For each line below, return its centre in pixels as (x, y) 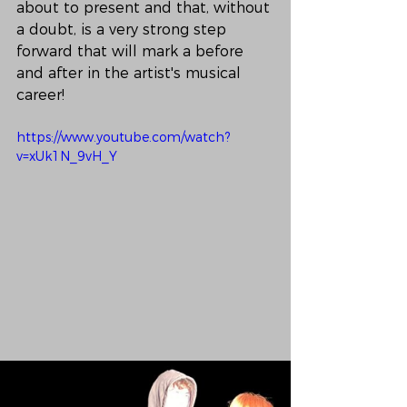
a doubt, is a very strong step (124, 30)
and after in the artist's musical (131, 73)
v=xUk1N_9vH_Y (67, 156)
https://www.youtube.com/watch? (123, 137)
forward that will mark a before (132, 51)
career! (40, 95)
